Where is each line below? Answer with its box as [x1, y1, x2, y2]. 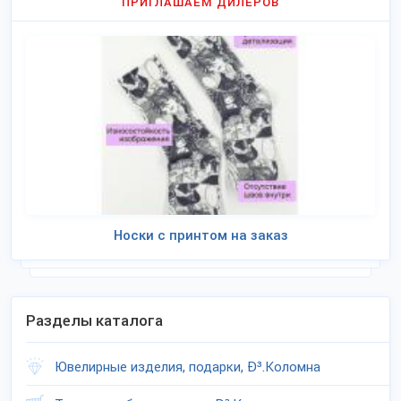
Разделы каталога [26, 311, 163, 329]
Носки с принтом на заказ [113, 227, 288, 243]
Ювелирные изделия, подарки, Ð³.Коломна [55, 359, 320, 375]
